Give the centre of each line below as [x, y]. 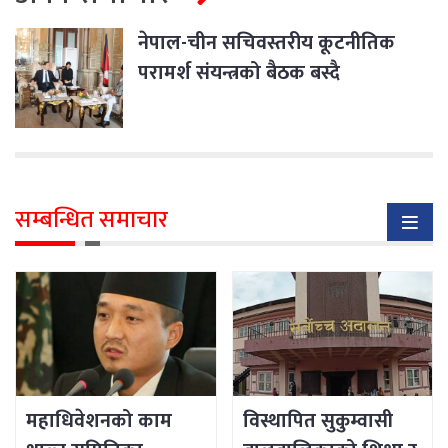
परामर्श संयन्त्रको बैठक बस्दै [239, 73]
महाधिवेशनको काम [99, 421]
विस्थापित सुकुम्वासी [317, 421]
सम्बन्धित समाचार [91, 219]
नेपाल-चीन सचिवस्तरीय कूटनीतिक [266, 43]
